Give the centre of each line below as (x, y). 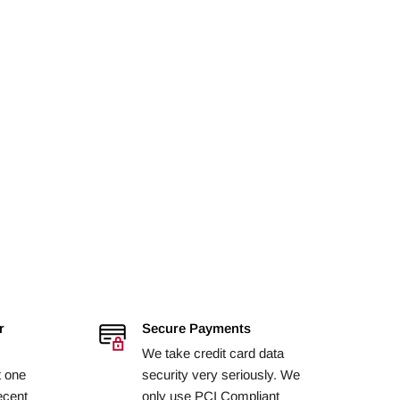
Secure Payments (196, 328)
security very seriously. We (221, 374)
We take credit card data (212, 353)
